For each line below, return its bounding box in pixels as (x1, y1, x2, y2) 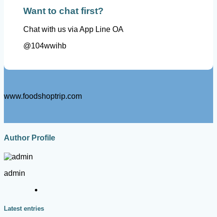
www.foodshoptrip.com (4, 92, 82, 101)
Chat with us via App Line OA (23, 25, 124, 34)
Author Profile (4, 133, 55, 142)
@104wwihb (23, 42, 66, 50)
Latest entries (4, 205, 44, 213)
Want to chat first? (23, 5, 104, 16)
